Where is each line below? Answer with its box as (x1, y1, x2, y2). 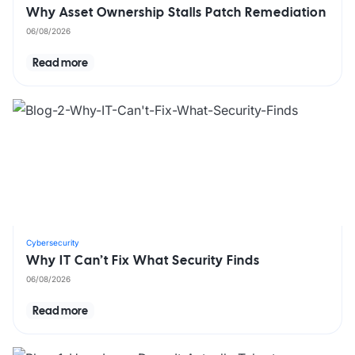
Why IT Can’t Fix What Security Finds (26, 252, 260, 269)
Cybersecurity (26, 238, 79, 247)
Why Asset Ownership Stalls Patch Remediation (26, 4, 326, 21)
